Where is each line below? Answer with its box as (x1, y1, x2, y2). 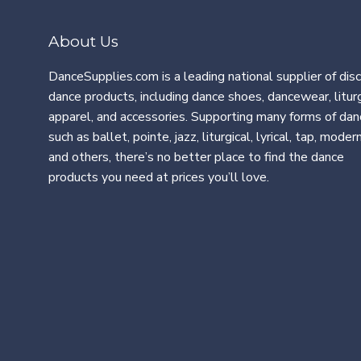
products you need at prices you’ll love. (48, 168, 269, 186)
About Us (48, 31, 118, 51)
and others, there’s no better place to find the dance (48, 147, 344, 166)
